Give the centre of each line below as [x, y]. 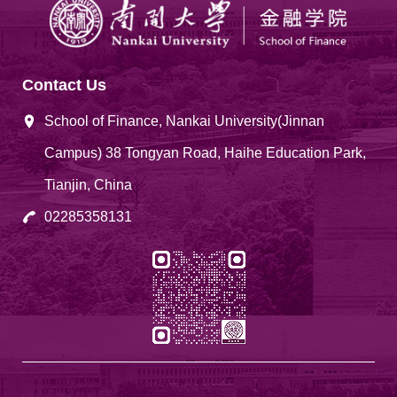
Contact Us [64, 86]
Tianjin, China [88, 185]
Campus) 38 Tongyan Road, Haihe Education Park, [205, 153]
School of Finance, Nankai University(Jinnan [184, 121]
